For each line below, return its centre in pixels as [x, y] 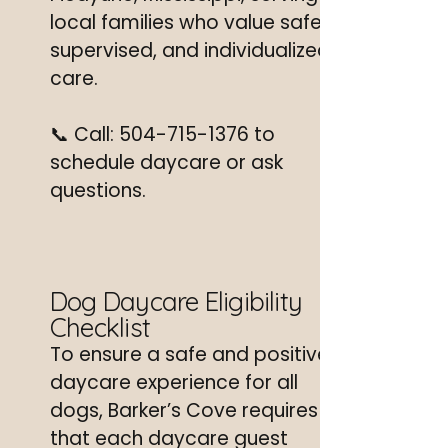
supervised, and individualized [190, 50]
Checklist [100, 327]
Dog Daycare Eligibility [176, 301]
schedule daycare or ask [166, 162]
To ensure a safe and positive [189, 354]
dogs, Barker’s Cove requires [184, 410]
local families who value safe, [188, 22]
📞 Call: [84, 134]
